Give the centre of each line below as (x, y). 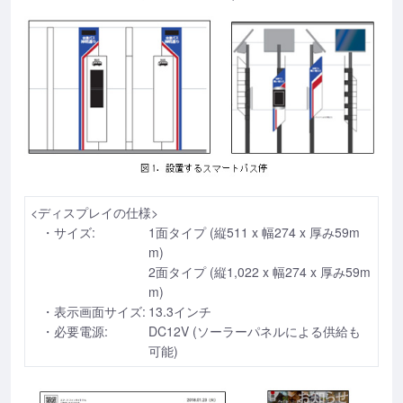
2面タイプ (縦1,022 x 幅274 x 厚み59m (260, 272)
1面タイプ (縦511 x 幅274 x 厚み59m (254, 233)
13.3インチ (180, 312)
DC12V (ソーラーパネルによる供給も (255, 331)
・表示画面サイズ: (94, 312)
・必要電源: (75, 331)
